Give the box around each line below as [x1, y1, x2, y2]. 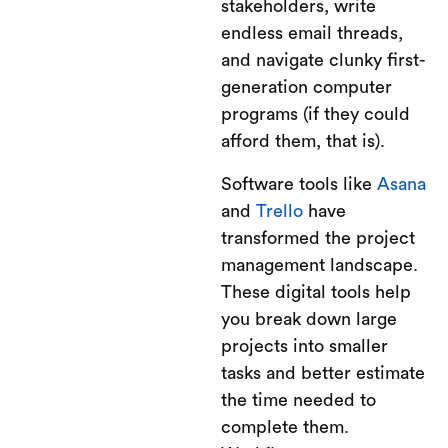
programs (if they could [221, 105, 410, 123]
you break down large [221, 310, 397, 328]
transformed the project [221, 229, 415, 247]
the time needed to [221, 391, 376, 409]
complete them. [221, 418, 349, 436]
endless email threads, [221, 24, 403, 42]
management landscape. [221, 256, 418, 274]
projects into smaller [221, 337, 388, 355]
